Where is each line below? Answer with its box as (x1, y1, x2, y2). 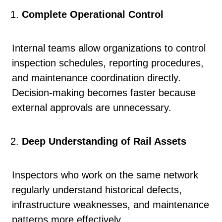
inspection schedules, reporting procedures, (12, 57, 204, 68)
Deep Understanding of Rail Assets (22, 136, 186, 147)
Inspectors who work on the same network (12, 169, 198, 180)
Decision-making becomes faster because (12, 87, 196, 98)
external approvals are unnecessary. (12, 102, 171, 113)
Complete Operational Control (22, 9, 164, 20)
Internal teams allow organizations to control (12, 43, 206, 54)
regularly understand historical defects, (12, 184, 182, 195)
